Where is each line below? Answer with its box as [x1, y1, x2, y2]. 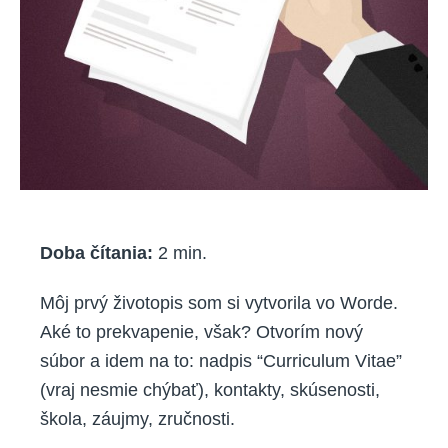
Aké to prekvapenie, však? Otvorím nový [40, 322, 363, 343]
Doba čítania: [40, 242, 153, 263]
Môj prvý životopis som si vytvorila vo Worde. [40, 293, 398, 314]
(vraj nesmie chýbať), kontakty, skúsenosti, [40, 380, 380, 401]
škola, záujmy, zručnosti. [40, 409, 235, 430]
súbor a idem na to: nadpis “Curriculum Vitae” [40, 351, 402, 372]
